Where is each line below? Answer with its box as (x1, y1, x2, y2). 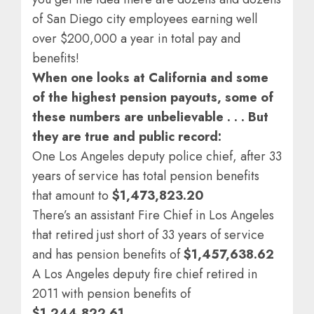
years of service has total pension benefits (32, 166, 259, 185)
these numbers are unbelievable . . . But (32, 107, 268, 126)
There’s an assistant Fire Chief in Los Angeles (32, 205, 274, 224)
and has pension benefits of (32, 245, 184, 264)
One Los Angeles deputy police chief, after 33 (32, 146, 282, 165)
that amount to (32, 186, 112, 205)
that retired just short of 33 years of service (32, 225, 264, 244)
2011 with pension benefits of (32, 284, 191, 303)
